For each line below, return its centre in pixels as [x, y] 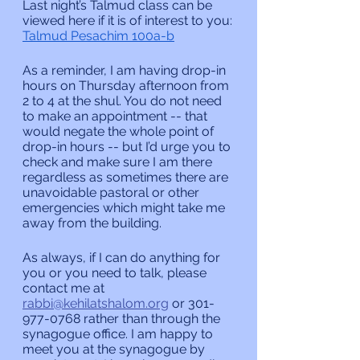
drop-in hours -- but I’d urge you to [128, 146]
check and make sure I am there [119, 162]
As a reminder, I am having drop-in [126, 70]
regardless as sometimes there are [127, 177]
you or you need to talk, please [116, 272]
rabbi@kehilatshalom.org [96, 303]
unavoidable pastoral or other [112, 192]
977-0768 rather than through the [123, 318]
